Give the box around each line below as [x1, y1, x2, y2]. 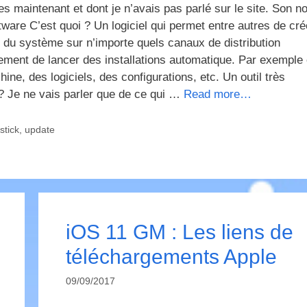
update [24, 124, 55, 136]
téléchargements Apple [66, 245, 277, 269]
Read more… [184, 88, 251, 101]
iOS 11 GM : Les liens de [66, 221, 293, 244]
